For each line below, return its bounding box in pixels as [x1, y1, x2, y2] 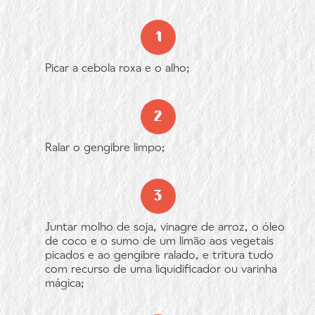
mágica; [45, 278, 84, 290]
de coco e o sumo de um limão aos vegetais [45, 236, 274, 247]
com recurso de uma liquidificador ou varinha [45, 264, 277, 276]
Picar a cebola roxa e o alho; [45, 63, 190, 75]
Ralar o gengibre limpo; [45, 143, 165, 154]
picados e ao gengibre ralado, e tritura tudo [45, 250, 274, 262]
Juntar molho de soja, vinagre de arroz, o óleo [45, 222, 285, 233]
